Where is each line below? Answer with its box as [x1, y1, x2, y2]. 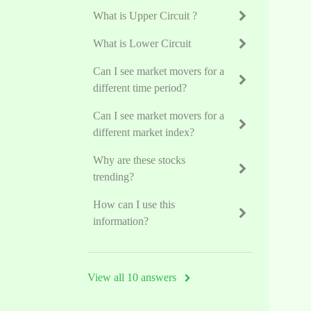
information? [93, 215, 149, 227]
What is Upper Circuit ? [93, 10, 197, 22]
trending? [93, 171, 134, 183]
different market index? [93, 126, 194, 138]
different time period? [93, 82, 187, 94]
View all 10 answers [87, 271, 179, 283]
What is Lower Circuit [93, 37, 191, 49]
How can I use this [93, 199, 175, 210]
